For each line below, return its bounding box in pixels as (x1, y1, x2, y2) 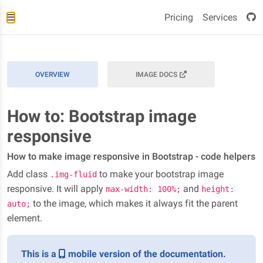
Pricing (164, 12, 193, 23)
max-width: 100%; (106, 184, 181, 194)
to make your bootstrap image (97, 168, 224, 180)
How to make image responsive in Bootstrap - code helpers (7, 151, 255, 162)
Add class (7, 168, 50, 180)
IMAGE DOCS (136, 70, 177, 79)
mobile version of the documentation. (66, 248, 226, 259)
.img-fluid (50, 170, 97, 179)
